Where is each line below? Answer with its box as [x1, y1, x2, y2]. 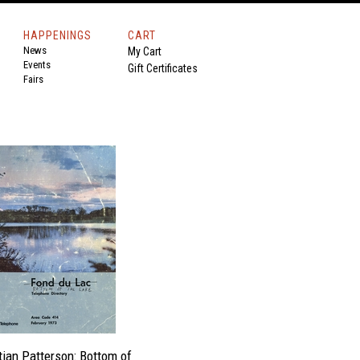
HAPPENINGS [23, 29, 92, 42]
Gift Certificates [128, 62, 198, 75]
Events [23, 59, 51, 71]
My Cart [128, 45, 162, 58]
